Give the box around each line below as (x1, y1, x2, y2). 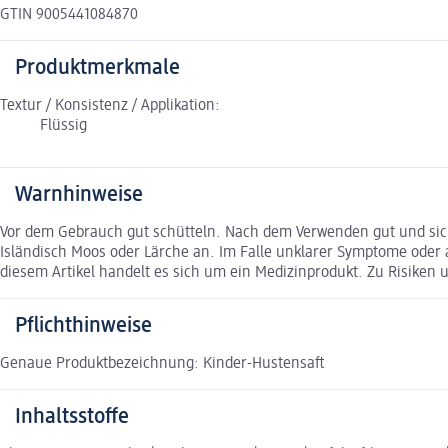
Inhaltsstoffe (15, 406, 129, 429)
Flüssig (40, 118, 87, 135)
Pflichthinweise (15, 315, 152, 338)
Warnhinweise (15, 184, 143, 207)
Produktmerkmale (15, 57, 180, 80)
